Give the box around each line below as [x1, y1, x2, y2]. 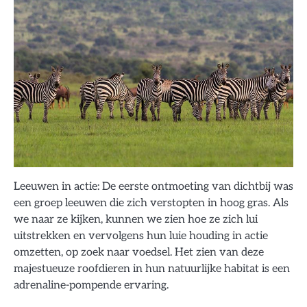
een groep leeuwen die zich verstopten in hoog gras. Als [14, 195, 288, 210]
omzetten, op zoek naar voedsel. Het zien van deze [14, 245, 264, 259]
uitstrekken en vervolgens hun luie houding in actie [14, 228, 268, 243]
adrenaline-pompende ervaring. [14, 278, 169, 292]
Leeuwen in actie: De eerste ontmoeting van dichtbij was [14, 179, 293, 193]
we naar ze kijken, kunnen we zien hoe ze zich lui [14, 212, 258, 226]
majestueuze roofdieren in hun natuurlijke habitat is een [14, 261, 290, 275]
